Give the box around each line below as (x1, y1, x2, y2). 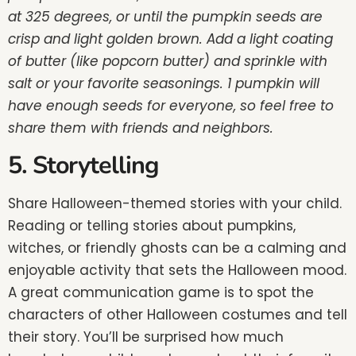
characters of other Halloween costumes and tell (8, 304, 347, 324)
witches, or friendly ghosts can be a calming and (8, 238, 346, 257)
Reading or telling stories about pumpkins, (8, 215, 296, 235)
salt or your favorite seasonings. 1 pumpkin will (8, 74, 319, 94)
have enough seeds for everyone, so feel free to (8, 96, 334, 116)
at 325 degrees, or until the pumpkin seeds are (8, 7, 323, 27)
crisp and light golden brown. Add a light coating (8, 29, 333, 49)
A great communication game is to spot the (8, 282, 314, 302)
